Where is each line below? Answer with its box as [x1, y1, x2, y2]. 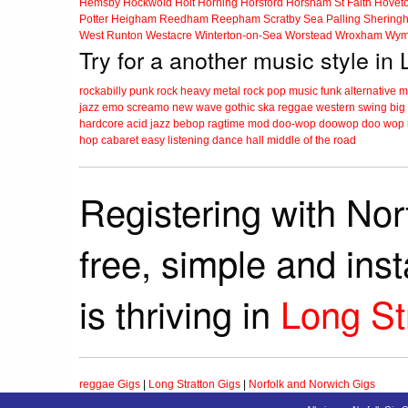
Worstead [285, 29, 332, 43]
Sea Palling [303, 13, 361, 26]
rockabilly [79, 85, 127, 98]
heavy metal [180, 85, 240, 98]
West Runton [79, 29, 143, 43]
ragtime [208, 117, 245, 131]
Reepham [211, 13, 260, 26]
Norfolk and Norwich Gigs [249, 378, 375, 392]
